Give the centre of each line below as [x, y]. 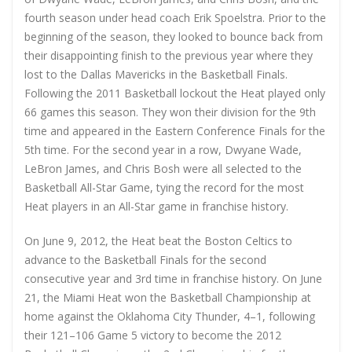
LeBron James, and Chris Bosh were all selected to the [163, 168]
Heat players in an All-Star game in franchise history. [156, 206]
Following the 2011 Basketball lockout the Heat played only [175, 93]
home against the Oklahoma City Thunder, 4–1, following [170, 316]
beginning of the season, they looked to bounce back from [174, 36]
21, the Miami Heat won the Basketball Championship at [168, 297]
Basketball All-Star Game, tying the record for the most [164, 187]
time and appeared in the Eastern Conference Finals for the [175, 130]
